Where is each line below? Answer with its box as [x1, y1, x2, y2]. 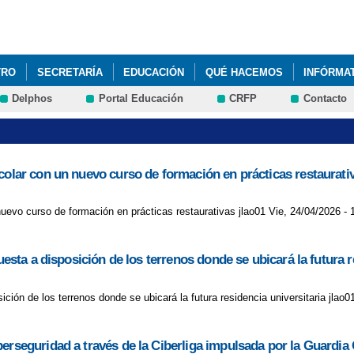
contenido [130, 17, 175, 29]
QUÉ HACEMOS [205, 66, 283, 78]
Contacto [303, 92, 347, 105]
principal [130, 32, 169, 44]
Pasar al [130, 2, 169, 14]
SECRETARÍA [36, 66, 103, 78]
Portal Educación [98, 92, 183, 105]
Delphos [12, 92, 53, 105]
